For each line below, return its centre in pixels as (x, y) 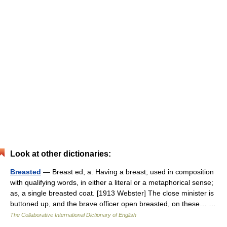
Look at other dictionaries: (61, 154)
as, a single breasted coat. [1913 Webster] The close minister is (112, 193)
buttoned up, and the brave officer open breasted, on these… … (115, 203)
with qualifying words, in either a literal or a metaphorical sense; (112, 182)
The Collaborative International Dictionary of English (73, 215)
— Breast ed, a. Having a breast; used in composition (127, 172)
